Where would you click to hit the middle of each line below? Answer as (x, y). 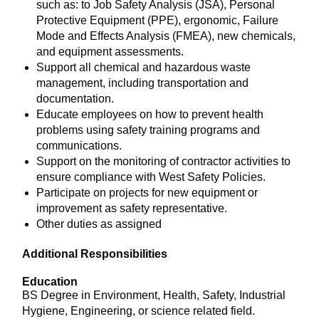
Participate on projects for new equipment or (147, 193)
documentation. (77, 99)
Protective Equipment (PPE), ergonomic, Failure (157, 20)
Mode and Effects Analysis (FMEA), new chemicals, (166, 36)
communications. (79, 146)
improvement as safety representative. (133, 208)
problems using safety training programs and (148, 130)
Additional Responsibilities (95, 254)
